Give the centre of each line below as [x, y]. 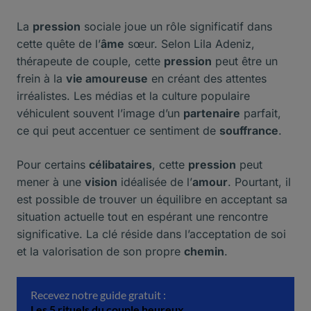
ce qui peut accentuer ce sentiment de [118, 130]
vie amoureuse [107, 78]
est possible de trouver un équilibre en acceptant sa [152, 199]
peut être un [245, 61]
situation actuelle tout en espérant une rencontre [142, 216]
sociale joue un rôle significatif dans [176, 26]
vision [101, 182]
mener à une [51, 182]
